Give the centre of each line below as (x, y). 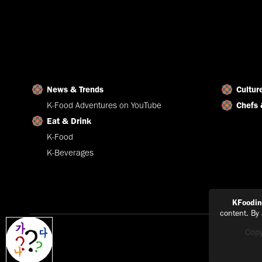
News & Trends (75, 89)
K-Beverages (70, 152)
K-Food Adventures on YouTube (104, 105)
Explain (26, 254)
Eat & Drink (69, 121)
